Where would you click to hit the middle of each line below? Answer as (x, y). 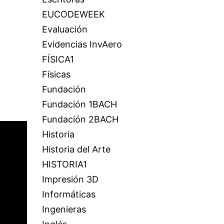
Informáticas (68, 194)
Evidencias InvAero (82, 44)
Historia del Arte (76, 149)
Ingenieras (64, 209)
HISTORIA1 (64, 164)
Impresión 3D (70, 179)
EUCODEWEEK (73, 14)
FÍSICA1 (58, 59)
